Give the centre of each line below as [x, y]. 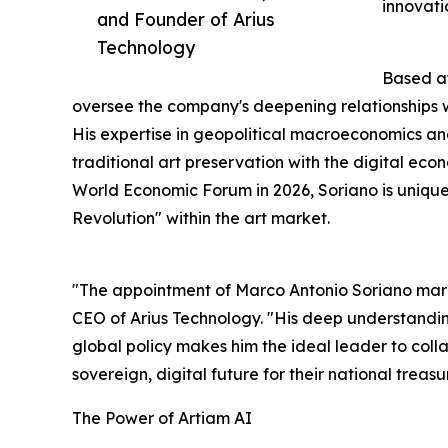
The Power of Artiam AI [162, 418]
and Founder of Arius [186, 19]
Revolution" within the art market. [201, 218]
